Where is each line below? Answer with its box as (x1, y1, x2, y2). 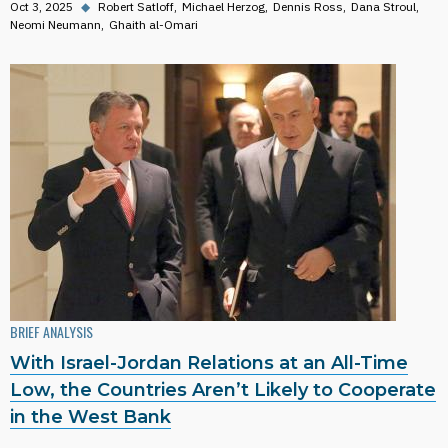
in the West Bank (10, 406, 171, 428)
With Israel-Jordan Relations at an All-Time (10, 352, 408, 374)
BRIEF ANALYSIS (10, 321, 93, 342)
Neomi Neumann (10, 17, 101, 32)
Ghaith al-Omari (109, 17, 198, 32)
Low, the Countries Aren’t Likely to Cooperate (10, 379, 436, 401)
